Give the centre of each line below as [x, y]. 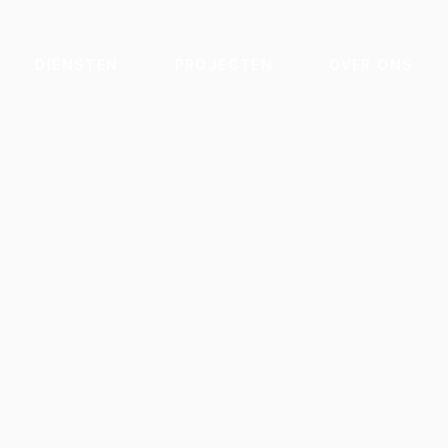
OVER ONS [371, 64]
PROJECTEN [224, 64]
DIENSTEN [77, 64]
